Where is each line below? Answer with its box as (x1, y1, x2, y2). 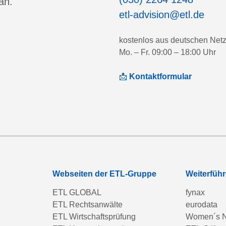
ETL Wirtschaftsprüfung (52, 212, 136, 221)
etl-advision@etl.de (119, 9, 204, 20)
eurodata (186, 200, 217, 209)
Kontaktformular (127, 72, 192, 81)
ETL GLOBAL (52, 188, 101, 197)
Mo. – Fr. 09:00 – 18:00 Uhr (119, 48, 216, 56)
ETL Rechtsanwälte (52, 200, 123, 209)
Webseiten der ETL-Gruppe (52, 169, 156, 178)
